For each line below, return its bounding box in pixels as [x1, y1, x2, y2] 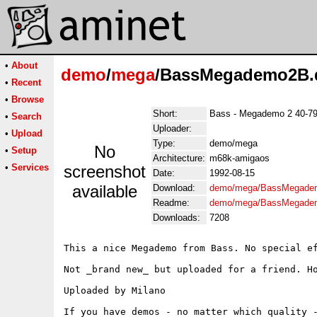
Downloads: [153, 212, 200, 223]
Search [11, 111, 42, 122]
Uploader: [153, 123, 192, 134]
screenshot [64, 162, 146, 181]
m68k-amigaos [209, 153, 270, 163]
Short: [153, 108, 178, 119]
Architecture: [153, 153, 205, 163]
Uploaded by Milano [64, 285, 166, 296]
